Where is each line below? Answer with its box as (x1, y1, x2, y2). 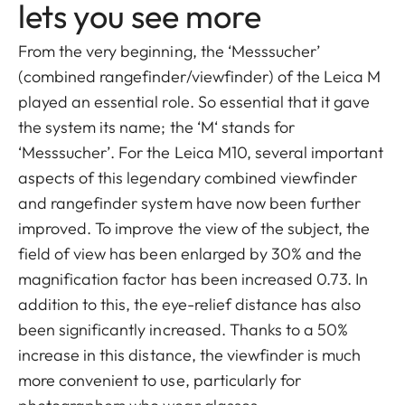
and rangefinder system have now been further (18, 192, 362, 213)
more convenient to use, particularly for (18, 369, 301, 391)
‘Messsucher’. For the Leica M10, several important (18, 141, 384, 163)
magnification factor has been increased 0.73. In (18, 268, 369, 289)
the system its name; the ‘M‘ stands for (18, 116, 295, 137)
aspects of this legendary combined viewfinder (18, 166, 358, 188)
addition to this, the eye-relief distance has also (18, 293, 362, 315)
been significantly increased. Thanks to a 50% (18, 318, 349, 340)
